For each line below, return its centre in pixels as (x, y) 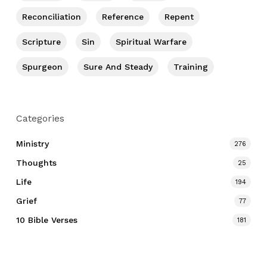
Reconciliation (51, 16)
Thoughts (36, 162)
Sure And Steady (118, 66)
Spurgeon (42, 66)
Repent (179, 16)
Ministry (32, 143)
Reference (122, 16)
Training (190, 66)
